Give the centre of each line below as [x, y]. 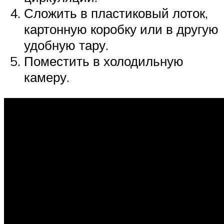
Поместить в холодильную [104, 61]
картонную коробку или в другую [121, 29]
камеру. [47, 77]
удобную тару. [66, 45]
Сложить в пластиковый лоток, [116, 13]
